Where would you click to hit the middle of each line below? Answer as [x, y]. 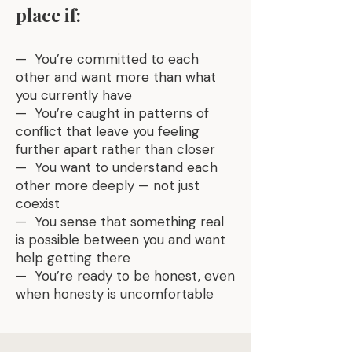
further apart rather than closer [115, 149]
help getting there [73, 258]
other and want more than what [116, 77]
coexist [38, 203]
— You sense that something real [120, 222]
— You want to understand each [117, 167]
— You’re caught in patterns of [112, 113]
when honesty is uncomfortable [115, 294]
